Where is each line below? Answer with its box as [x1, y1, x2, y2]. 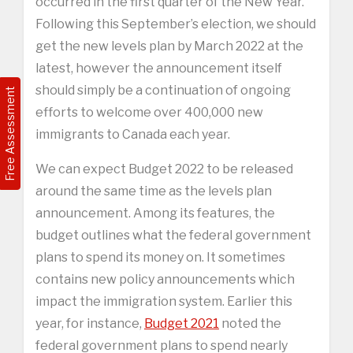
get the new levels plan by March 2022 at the [35, 38, 303, 54]
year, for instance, [35, 315, 144, 331]
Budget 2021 [144, 315, 219, 331]
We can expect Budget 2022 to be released [35, 161, 293, 176]
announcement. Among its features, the [35, 205, 275, 221]
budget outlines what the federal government [35, 227, 311, 243]
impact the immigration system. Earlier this [35, 293, 292, 309]
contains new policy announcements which [35, 271, 295, 287]
